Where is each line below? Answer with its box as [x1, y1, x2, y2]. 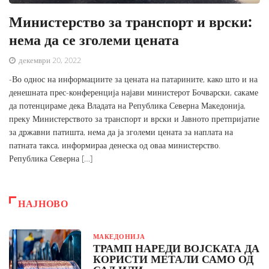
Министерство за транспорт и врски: [9, 11, 252, 32]
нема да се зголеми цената [9, 29, 179, 50]
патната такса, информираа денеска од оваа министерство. [9, 139, 220, 151]
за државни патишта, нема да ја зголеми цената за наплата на [9, 126, 233, 138]
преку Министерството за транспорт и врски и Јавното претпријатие [9, 113, 259, 125]
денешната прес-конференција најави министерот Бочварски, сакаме [9, 86, 258, 98]
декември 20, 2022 [17, 55, 81, 66]
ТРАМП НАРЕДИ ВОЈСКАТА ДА [93, 241, 259, 256]
